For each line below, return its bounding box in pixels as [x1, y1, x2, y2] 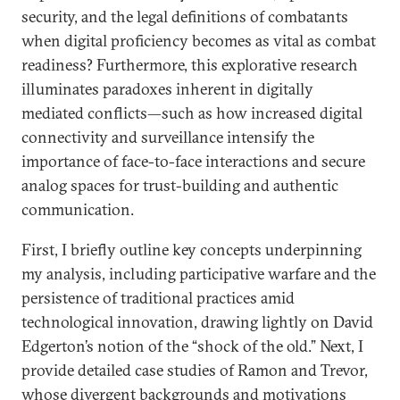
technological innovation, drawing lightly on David [21, 312, 373, 332]
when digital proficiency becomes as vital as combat [21, 30, 376, 51]
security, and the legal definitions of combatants [21, 6, 348, 27]
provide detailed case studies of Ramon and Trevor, [21, 360, 368, 380]
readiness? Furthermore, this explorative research [21, 54, 358, 75]
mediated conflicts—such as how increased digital [21, 103, 362, 123]
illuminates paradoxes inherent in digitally [21, 79, 313, 99]
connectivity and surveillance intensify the [21, 127, 314, 147]
